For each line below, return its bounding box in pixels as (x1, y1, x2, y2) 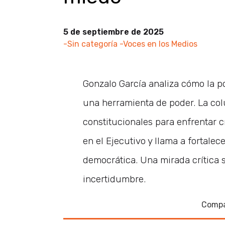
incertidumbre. (82, 173, 146, 185)
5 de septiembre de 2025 (63, 27, 164, 37)
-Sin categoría (63, 39, 118, 49)
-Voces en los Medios (120, 39, 197, 49)
